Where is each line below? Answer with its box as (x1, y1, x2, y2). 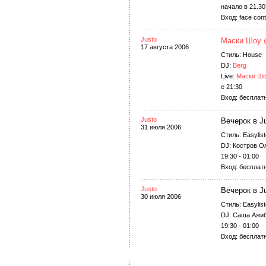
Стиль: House (221, 51, 262, 58)
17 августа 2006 (141, 43, 189, 50)
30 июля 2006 (141, 193, 181, 200)
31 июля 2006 (141, 123, 181, 131)
